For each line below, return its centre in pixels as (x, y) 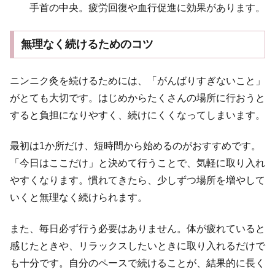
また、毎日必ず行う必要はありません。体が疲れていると (137, 228)
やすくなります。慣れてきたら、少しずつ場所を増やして (137, 180)
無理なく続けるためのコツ (87, 45)
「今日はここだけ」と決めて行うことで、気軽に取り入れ (137, 163)
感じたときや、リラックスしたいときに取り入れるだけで (137, 246)
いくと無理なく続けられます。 (79, 198)
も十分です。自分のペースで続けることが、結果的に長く (137, 263)
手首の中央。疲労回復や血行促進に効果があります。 (137, 8)
